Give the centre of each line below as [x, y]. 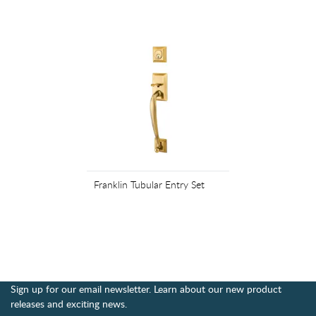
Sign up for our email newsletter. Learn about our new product [146, 288]
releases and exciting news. [69, 303]
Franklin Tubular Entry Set [150, 184]
